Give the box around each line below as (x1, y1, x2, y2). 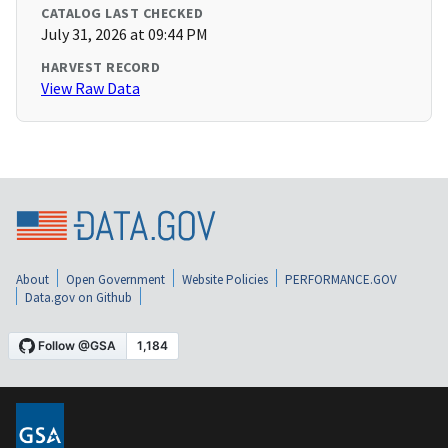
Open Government (66, 270, 165, 288)
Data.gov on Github (25, 288, 132, 306)
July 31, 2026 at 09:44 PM (41, 24, 208, 45)
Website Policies (182, 270, 268, 288)
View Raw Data (41, 78, 140, 99)
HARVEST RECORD (41, 58, 160, 77)
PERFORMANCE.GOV (285, 270, 397, 288)
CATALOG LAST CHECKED (41, 4, 203, 23)
